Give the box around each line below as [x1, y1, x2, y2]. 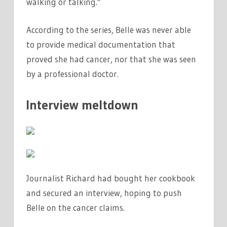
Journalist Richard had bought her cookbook [26, 172, 195, 183]
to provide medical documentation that [26, 39, 175, 50]
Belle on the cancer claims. [26, 202, 125, 213]
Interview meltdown [26, 97, 138, 113]
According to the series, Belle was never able [26, 24, 191, 35]
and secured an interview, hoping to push [26, 187, 182, 198]
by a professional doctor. [26, 68, 119, 79]
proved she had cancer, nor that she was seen [26, 53, 196, 64]
